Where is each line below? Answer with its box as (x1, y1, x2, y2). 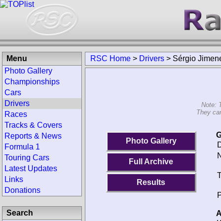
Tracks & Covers (4, 121, 62, 129)
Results (137, 178, 166, 186)
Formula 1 (4, 143, 40, 151)
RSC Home (90, 54, 131, 63)
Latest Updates (4, 164, 57, 173)
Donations (4, 186, 40, 194)
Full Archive (129, 157, 174, 166)
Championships (4, 77, 60, 86)
